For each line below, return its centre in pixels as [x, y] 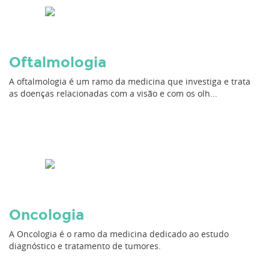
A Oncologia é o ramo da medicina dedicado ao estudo [119, 234]
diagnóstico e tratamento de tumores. [86, 246]
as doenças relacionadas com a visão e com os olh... [113, 93]
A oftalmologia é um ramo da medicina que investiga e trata [130, 81]
